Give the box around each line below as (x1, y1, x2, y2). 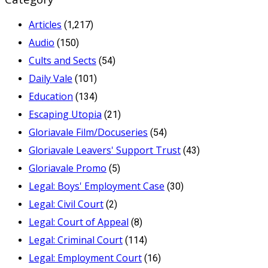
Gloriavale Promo (29, 161, 106, 175)
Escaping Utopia (29, 107, 102, 121)
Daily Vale (29, 71, 72, 85)
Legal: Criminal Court (29, 233, 123, 246)
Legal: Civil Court (29, 197, 103, 211)
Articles (29, 17, 62, 31)
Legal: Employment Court (29, 251, 142, 264)
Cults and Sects (29, 53, 96, 67)
